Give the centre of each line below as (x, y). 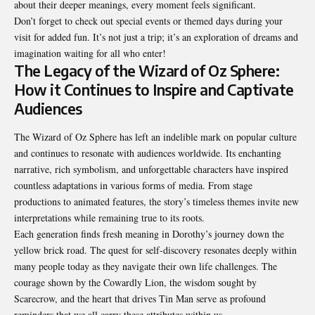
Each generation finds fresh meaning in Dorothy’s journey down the (149, 233)
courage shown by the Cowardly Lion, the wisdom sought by (135, 282)
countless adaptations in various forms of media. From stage (133, 185)
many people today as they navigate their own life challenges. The (146, 266)
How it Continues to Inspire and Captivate (154, 90)
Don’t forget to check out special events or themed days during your (148, 21)
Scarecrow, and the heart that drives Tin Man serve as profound (140, 298)
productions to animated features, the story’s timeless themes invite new (156, 201)
